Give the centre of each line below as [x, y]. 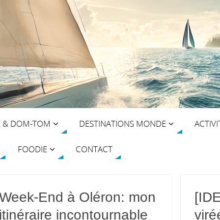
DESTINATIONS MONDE [123, 123]
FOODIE [32, 149]
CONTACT [94, 149]
